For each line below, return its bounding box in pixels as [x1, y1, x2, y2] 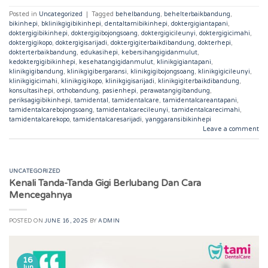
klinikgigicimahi [9, 77, 57, 86]
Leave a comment [203, 125, 259, 133]
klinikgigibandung [9, 68, 63, 76]
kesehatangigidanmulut [79, 58, 153, 66]
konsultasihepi [9, 87, 53, 95]
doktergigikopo [9, 39, 52, 47]
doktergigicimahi [199, 29, 250, 38]
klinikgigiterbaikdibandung [158, 77, 239, 86]
